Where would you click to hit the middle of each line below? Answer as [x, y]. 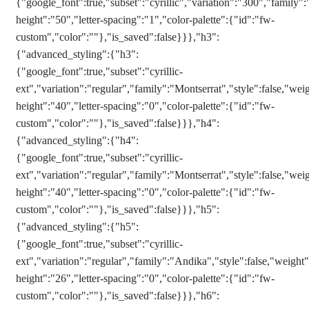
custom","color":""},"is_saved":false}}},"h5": [118, 209]
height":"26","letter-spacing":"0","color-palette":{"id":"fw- [145, 278]
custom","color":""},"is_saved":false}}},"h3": [118, 37]
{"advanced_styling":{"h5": [77, 227]
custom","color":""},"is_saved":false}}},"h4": [118, 123]
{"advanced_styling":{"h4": [77, 140]
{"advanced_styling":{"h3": [77, 54]
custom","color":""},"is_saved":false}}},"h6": [118, 296]
